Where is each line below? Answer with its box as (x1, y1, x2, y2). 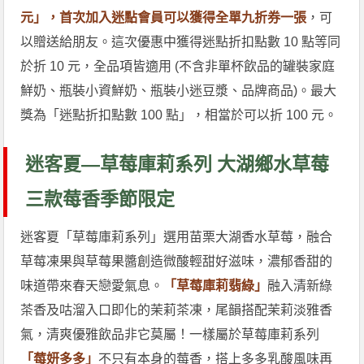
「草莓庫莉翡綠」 (163, 279, 268, 293)
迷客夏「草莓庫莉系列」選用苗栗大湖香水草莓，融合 (20, 230, 333, 245)
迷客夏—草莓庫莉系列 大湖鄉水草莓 (25, 154, 330, 175)
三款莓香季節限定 (25, 188, 175, 210)
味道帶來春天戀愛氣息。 (20, 279, 164, 293)
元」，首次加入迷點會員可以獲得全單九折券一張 (20, 11, 307, 25)
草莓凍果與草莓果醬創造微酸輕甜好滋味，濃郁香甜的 (20, 254, 333, 269)
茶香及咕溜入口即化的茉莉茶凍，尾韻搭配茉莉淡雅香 (20, 303, 333, 318)
